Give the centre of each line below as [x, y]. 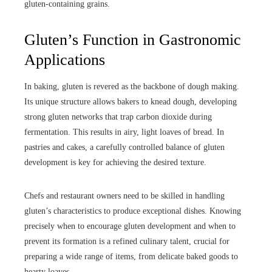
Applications [65, 60]
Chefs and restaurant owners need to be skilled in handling [124, 196]
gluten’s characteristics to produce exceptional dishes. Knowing [133, 211]
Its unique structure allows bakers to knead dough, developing [131, 102]
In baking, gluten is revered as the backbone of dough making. [132, 87]
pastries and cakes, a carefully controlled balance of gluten [124, 148]
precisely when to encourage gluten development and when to [130, 226]
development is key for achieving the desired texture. [115, 163]
